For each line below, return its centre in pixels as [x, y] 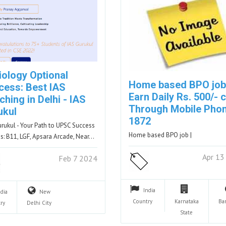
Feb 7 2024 [78, 158]
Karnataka [186, 201]
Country [143, 201]
